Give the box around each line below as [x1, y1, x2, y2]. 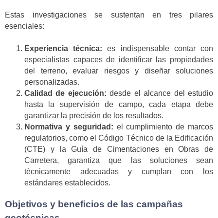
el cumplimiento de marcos [113, 123, 214, 131]
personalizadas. [24, 78, 79, 87]
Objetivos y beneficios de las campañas [5, 199, 183, 210]
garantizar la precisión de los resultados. [24, 111, 163, 120]
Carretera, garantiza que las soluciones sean [24, 156, 213, 165]
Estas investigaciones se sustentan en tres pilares [5, 10, 213, 19]
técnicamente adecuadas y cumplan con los [24, 167, 213, 176]
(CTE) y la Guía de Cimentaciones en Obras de [24, 145, 213, 154]
